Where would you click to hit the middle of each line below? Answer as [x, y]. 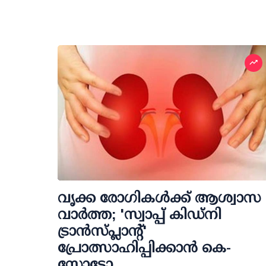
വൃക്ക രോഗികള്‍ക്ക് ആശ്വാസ [159, 197]
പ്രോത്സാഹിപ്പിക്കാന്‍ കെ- [144, 247]
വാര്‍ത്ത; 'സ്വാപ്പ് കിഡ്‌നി [140, 214]
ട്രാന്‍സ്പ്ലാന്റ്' [102, 231]
